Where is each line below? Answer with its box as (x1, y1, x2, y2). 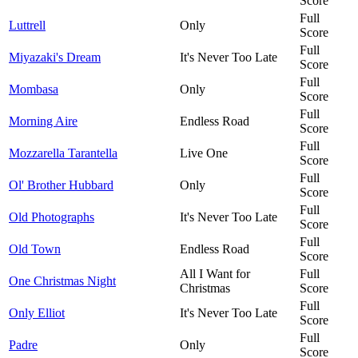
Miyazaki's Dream (9, 50, 101, 64)
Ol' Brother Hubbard (9, 177, 113, 192)
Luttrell (9, 18, 46, 32)
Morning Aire (9, 113, 78, 128)
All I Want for (180, 266, 250, 280)
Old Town (9, 241, 61, 256)
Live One (180, 145, 228, 160)
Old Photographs (9, 209, 94, 224)
